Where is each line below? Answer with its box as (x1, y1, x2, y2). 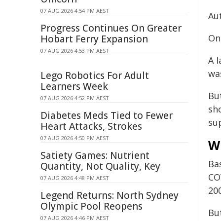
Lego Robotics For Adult (40, 69, 149, 82)
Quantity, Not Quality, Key (40, 160, 160, 173)
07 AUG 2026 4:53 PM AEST (40, 47, 109, 54)
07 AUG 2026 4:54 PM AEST (40, 7, 109, 14)
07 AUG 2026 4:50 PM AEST (40, 134, 109, 142)
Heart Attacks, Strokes (40, 120, 142, 133)
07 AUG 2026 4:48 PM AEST (40, 174, 109, 182)
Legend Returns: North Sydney (40, 189, 179, 202)
